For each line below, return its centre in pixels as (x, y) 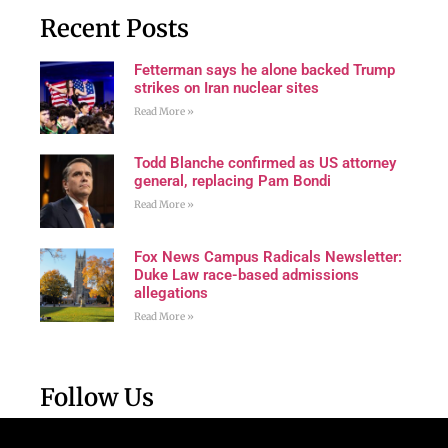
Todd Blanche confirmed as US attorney (264, 163)
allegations (170, 292)
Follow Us (97, 397)
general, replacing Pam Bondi (232, 181)
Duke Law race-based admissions (246, 274)
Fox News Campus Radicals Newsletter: (267, 256)
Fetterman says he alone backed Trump (264, 69)
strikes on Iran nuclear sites (226, 87)
